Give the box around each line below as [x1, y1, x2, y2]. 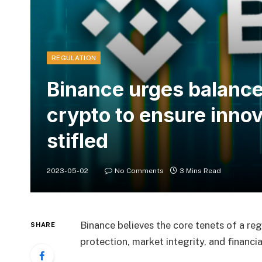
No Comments [115, 167, 164, 175]
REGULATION [51, 54, 96, 62]
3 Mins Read [180, 167, 221, 175]
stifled [47, 129, 108, 153]
